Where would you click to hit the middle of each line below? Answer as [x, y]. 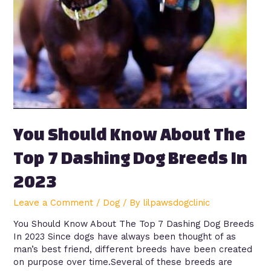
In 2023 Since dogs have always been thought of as [125, 237]
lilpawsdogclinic [177, 202]
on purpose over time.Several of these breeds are [123, 262]
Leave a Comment [54, 202]
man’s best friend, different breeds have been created [133, 250]
